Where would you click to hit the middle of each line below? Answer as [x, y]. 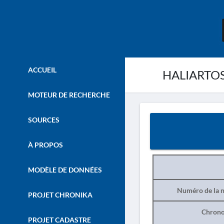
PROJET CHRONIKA [59, 195]
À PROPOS [44, 145]
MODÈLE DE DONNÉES [64, 170]
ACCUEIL [41, 70]
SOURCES [43, 120]
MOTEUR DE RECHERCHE [68, 95]
